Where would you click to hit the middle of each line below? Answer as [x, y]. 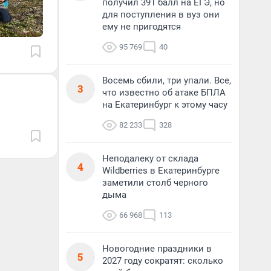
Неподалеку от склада [150, 158]
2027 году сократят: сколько [163, 261]
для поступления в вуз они [161, 15]
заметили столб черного [155, 183]
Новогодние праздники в [157, 249]
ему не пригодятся [142, 27]
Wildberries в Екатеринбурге [161, 171]
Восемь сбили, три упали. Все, [167, 80]
